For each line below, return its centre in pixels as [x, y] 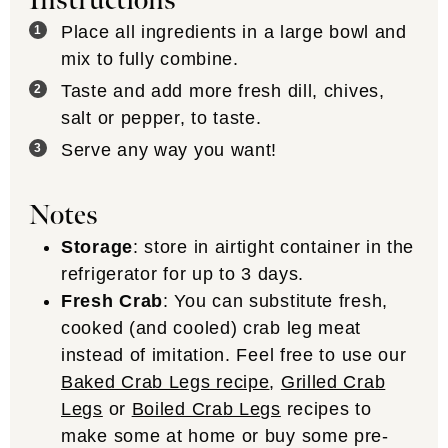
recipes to [326, 408]
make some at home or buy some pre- [225, 435]
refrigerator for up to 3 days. [183, 273]
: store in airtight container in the [273, 246]
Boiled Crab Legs [206, 408]
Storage [97, 246]
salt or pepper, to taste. [161, 118]
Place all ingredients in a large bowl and [234, 32]
